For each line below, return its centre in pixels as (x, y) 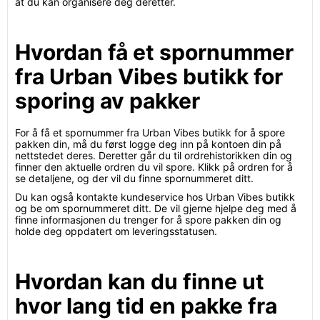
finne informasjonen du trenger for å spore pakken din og (148, 220)
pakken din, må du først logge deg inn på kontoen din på (148, 144)
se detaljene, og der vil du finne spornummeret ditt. (134, 178)
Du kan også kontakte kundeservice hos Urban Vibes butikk (155, 197)
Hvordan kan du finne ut (140, 281)
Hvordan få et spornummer (154, 52)
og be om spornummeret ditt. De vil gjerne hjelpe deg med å (156, 208)
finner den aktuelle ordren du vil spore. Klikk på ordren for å (154, 167)
